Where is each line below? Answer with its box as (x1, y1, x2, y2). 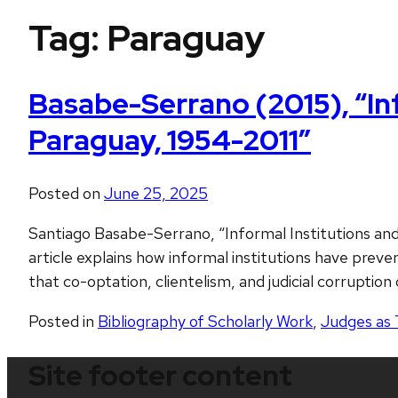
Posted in (28, 311, 98, 332)
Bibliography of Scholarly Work (98, 311, 313, 332)
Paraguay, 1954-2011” (28, 120, 311, 159)
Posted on (28, 183, 104, 204)
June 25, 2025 (104, 183, 208, 204)
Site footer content (28, 355, 292, 394)
